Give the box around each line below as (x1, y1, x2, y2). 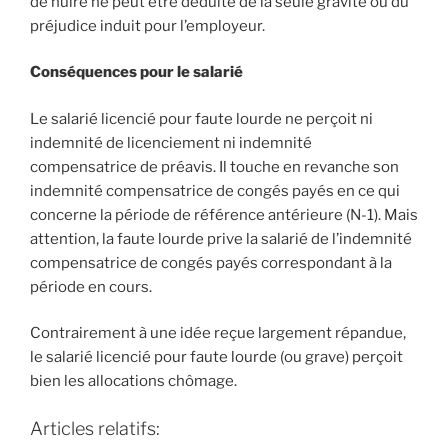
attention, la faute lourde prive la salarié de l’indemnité (30, 229, 412, 248)
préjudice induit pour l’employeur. (30, 16, 265, 35)
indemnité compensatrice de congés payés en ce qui (30, 181, 400, 200)
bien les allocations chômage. (30, 372, 237, 391)
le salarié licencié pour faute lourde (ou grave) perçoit (30, 348, 403, 367)
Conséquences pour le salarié (30, 63, 243, 82)
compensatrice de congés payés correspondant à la (30, 253, 392, 272)
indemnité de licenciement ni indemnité (30, 133, 312, 152)
